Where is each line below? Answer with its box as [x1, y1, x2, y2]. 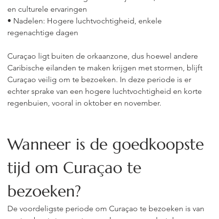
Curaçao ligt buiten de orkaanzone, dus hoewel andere [7, 51, 200, 61]
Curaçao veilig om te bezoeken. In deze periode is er [7, 75, 193, 84]
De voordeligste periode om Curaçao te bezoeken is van [7, 204, 206, 213]
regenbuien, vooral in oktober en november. [7, 98, 161, 108]
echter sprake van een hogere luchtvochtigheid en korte [7, 87, 204, 96]
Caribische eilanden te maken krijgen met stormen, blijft [7, 63, 204, 72]
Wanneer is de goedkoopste [7, 134, 209, 154]
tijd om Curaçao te [7, 158, 146, 177]
